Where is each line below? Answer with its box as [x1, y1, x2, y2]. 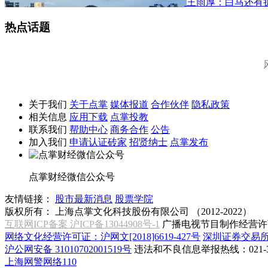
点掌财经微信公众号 [29, 172, 115, 182]
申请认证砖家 [69, 137, 127, 148]
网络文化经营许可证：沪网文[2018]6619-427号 [5, 232, 200, 242]
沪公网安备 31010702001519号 [5, 244, 132, 255]
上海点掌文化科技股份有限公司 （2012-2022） [55, 206, 252, 217]
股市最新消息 [55, 194, 112, 205]
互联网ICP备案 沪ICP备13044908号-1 [5, 219, 160, 230]
